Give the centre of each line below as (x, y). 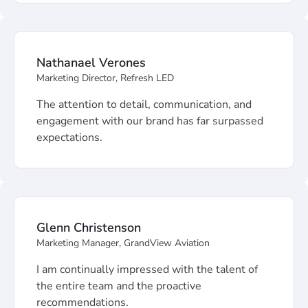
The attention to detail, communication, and (144, 104)
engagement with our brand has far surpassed (150, 121)
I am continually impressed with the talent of (147, 269)
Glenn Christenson (89, 228)
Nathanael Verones (91, 63)
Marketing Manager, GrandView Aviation (123, 243)
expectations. (69, 137)
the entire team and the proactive (119, 286)
